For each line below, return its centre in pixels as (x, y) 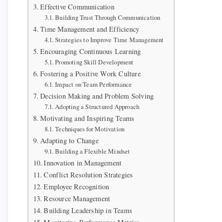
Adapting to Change (69, 141)
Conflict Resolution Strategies (88, 175)
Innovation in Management (83, 163)
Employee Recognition (77, 187)
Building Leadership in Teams (88, 211)
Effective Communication (77, 7)
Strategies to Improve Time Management (110, 40)
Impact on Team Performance (94, 84)
